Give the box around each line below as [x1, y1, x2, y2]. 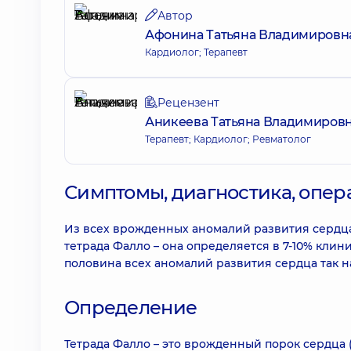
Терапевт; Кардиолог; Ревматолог [145, 133, 311, 145]
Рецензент [157, 96, 219, 110]
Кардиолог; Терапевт [145, 46, 248, 58]
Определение [64, 296, 197, 319]
